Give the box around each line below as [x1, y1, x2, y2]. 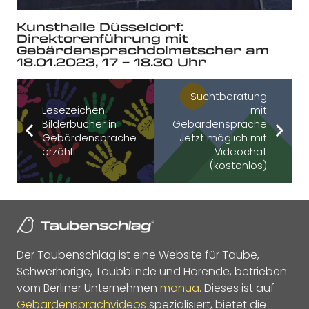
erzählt [41, 144, 77, 159]
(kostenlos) [210, 158, 268, 172]
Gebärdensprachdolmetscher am [17, 41, 269, 58]
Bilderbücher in [41, 117, 117, 131]
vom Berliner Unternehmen [17, 279, 160, 296]
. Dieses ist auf [199, 279, 275, 296]
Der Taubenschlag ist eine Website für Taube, [17, 246, 259, 263]
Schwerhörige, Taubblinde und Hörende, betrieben [17, 263, 287, 279]
